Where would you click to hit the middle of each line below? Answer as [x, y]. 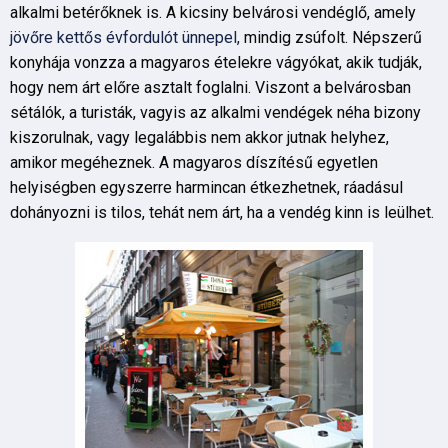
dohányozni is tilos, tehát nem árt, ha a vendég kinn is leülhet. [222, 212]
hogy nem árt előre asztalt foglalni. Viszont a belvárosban [210, 87]
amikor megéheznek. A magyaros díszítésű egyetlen [194, 162]
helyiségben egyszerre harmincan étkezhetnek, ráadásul [206, 187]
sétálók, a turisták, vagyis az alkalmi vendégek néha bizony [215, 112]
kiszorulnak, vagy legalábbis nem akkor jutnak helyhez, [199, 137]
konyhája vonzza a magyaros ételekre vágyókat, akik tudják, [216, 62]
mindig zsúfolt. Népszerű [331, 37]
